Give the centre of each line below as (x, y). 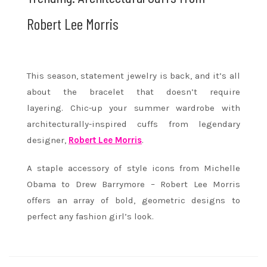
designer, (48, 140)
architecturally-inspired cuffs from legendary (133, 124)
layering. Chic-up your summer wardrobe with (133, 108)
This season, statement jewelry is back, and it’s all (133, 76)
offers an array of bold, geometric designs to (133, 200)
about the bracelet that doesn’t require (133, 92)
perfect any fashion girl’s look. (90, 216)
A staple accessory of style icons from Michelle (133, 168)
